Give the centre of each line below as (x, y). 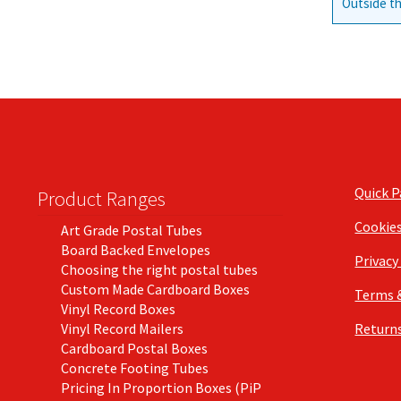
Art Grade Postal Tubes (131, 230)
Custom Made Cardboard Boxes (155, 289)
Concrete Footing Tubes (134, 367)
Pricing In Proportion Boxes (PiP (161, 387)
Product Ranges (101, 198)
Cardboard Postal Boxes (134, 348)
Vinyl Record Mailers (122, 328)
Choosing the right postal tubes (159, 269)
